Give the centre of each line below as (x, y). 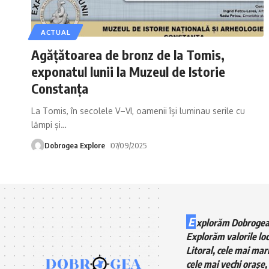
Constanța (60, 88)
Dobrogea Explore (75, 145)
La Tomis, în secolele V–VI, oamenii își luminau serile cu (138, 110)
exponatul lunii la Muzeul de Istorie (128, 71)
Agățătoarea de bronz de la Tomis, (128, 54)
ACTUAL (56, 32)
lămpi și (46, 124)
